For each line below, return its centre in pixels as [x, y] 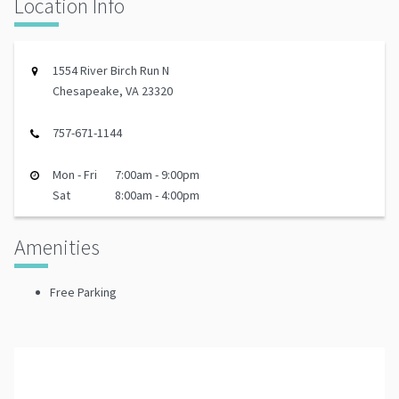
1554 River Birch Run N [111, 71]
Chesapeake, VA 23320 [113, 91]
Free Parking [83, 293]
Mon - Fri [75, 175]
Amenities [57, 248]
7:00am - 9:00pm [157, 175]
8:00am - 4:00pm [157, 195]
